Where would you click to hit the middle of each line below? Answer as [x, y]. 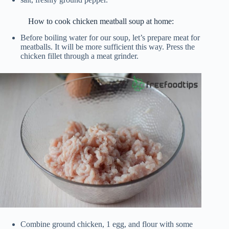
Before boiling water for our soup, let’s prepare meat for [110, 38]
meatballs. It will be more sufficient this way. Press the [108, 47]
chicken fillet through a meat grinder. [79, 56]
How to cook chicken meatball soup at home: [101, 21]
